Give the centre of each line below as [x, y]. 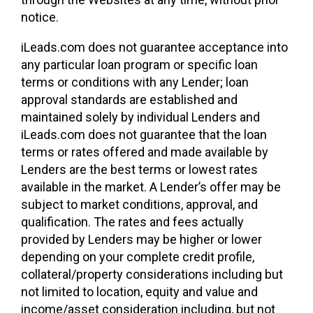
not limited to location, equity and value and [139, 292]
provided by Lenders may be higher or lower [141, 239]
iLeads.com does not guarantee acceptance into [154, 47]
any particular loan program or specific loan [139, 65]
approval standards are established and [129, 100]
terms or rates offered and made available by [145, 152]
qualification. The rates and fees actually [132, 222]
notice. [40, 17]
